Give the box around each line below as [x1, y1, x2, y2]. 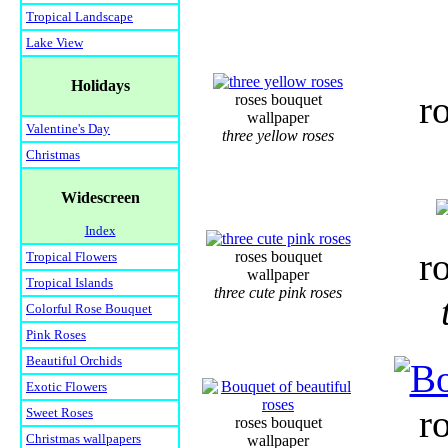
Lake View [26, 35, 83, 51]
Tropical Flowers [26, 249, 117, 265]
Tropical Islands [26, 275, 113, 291]
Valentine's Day [26, 121, 110, 137]
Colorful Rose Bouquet [26, 301, 152, 317]
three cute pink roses [214, 284, 342, 302]
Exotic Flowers [26, 379, 107, 395]
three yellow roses [222, 127, 334, 145]
